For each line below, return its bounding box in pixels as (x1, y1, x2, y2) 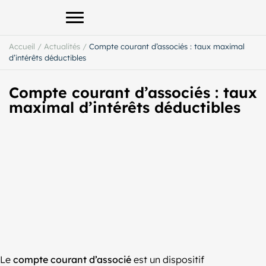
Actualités (44, 42, 80, 51)
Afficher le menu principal (74, 18, 188, 30)
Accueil (9, 42, 35, 51)
